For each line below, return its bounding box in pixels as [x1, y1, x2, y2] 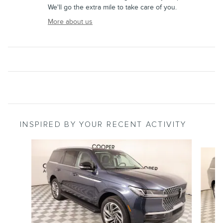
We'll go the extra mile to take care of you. [48, 2, 177, 11]
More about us [48, 17, 93, 26]
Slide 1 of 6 [7, 139, 41, 148]
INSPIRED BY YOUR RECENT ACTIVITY [20, 119, 187, 129]
